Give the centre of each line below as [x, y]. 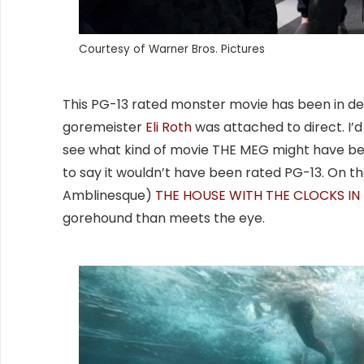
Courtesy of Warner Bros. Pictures [172, 50]
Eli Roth [169, 128]
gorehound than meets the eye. [164, 219]
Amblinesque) [109, 196]
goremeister [104, 128]
